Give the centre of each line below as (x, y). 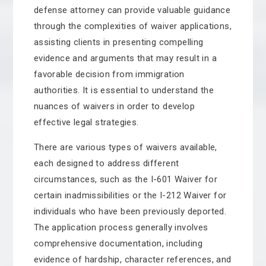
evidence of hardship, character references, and (132, 259)
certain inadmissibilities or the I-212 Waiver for (130, 195)
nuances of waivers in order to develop (114, 106)
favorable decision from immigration (109, 74)
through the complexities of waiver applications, (132, 26)
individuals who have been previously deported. (130, 211)
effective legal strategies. (86, 122)
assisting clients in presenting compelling (118, 42)
